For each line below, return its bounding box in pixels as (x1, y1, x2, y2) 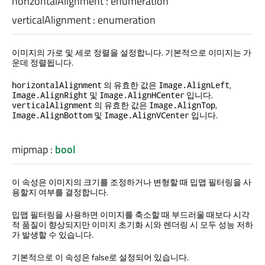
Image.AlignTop (149, 99, 215, 111)
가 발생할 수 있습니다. (12, 228, 93, 241)
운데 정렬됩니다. (12, 56, 73, 69)
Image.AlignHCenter (99, 89, 185, 101)
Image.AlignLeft (159, 79, 230, 91)
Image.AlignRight (12, 89, 88, 101)
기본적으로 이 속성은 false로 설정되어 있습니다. (12, 250, 189, 263)
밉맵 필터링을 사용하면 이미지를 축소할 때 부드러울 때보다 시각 (12, 208, 250, 221)
